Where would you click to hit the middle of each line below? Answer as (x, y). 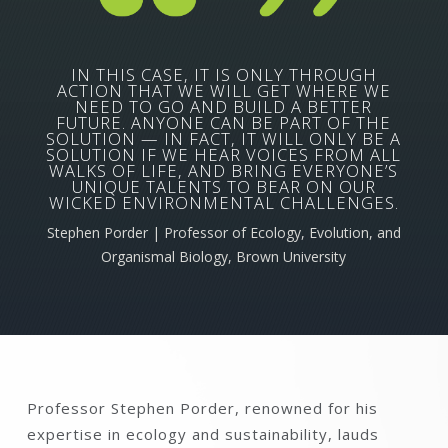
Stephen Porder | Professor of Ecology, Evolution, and (223, 233)
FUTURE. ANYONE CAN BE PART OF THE (224, 123)
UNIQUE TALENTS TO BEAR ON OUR (223, 187)
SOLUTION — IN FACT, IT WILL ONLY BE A (224, 139)
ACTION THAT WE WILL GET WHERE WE (223, 91)
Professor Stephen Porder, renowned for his (202, 407)
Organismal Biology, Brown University (224, 257)
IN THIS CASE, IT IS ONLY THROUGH (223, 75)
